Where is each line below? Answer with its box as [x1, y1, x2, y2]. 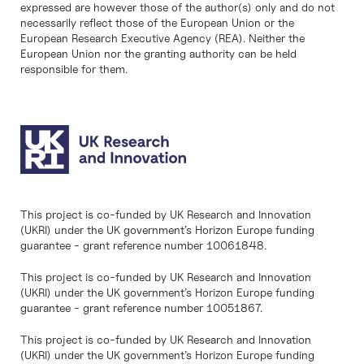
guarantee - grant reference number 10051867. [20, 301, 262, 315]
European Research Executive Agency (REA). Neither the [20, 31, 305, 45]
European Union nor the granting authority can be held [20, 46, 297, 61]
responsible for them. [20, 62, 128, 76]
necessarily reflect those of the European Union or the [20, 15, 294, 30]
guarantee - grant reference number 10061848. [20, 238, 266, 253]
